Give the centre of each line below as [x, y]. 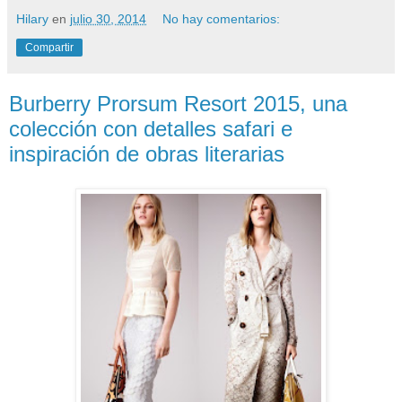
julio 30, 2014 [108, 19]
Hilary [32, 19]
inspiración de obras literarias [147, 154]
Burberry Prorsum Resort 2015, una [178, 104]
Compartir [49, 48]
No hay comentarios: [222, 19]
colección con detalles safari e [151, 129]
